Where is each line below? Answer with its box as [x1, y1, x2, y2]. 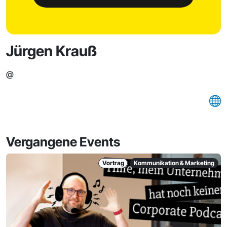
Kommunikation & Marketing [134, 159, 215, 167]
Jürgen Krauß [6, 42, 97, 60]
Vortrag [102, 159, 124, 167]
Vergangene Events [6, 134, 120, 149]
